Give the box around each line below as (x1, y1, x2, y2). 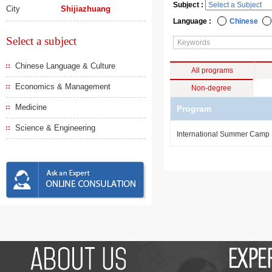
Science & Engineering (15, 123, 95, 132)
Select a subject (6, 35, 76, 47)
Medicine (15, 103, 47, 112)
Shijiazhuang (61, 4, 110, 13)
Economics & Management (15, 82, 110, 91)
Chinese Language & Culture (15, 61, 115, 70)
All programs (191, 66, 233, 75)
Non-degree (191, 84, 231, 92)
